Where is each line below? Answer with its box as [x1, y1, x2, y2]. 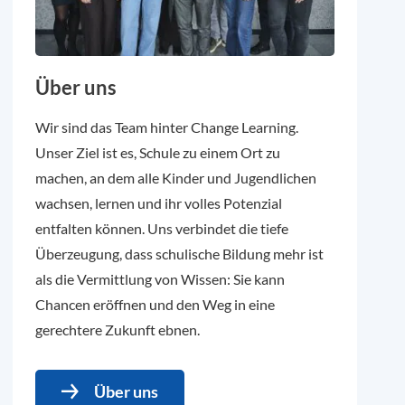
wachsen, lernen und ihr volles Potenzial [35, 194, 283, 212]
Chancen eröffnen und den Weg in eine [35, 296, 276, 314]
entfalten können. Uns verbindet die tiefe [35, 220, 289, 238]
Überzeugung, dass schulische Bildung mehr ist [35, 245, 325, 263]
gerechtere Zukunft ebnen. [35, 321, 201, 339]
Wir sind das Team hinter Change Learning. [35, 118, 299, 137]
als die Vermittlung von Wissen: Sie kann [35, 270, 286, 288]
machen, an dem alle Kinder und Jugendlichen [35, 169, 317, 187]
